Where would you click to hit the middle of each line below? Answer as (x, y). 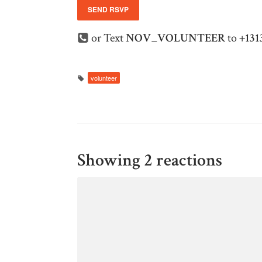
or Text (108, 38)
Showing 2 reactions (150, 161)
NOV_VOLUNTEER (175, 38)
